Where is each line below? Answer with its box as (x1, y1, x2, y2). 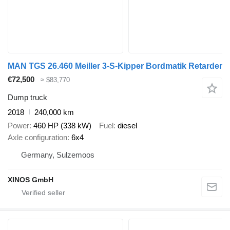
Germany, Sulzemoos (21, 150, 94, 160)
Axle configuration (8, 133, 67, 142)
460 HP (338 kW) (33, 121, 91, 130)
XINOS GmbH (8, 176, 53, 184)
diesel (118, 121, 137, 130)
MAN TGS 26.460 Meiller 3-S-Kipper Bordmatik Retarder (8, 62, 222, 71)
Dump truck (8, 92, 47, 102)
